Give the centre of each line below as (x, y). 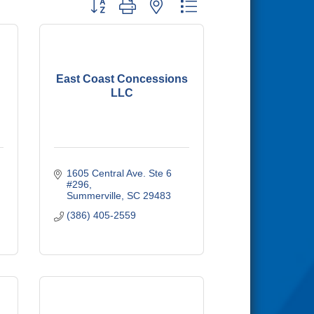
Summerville (94, 196)
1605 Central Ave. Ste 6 (119, 173)
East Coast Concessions (122, 78)
